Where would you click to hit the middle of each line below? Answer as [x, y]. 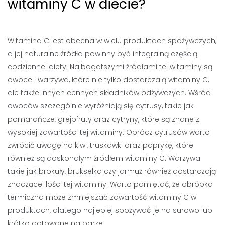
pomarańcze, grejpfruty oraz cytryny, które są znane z [103, 119]
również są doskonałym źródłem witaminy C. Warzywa [104, 158]
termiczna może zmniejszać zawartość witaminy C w [102, 197]
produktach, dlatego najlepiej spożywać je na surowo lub [110, 210]
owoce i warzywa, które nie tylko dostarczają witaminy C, [108, 80]
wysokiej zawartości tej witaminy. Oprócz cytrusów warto [109, 132]
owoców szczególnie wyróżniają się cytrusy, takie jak [101, 106]
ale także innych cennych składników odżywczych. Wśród [109, 93]
